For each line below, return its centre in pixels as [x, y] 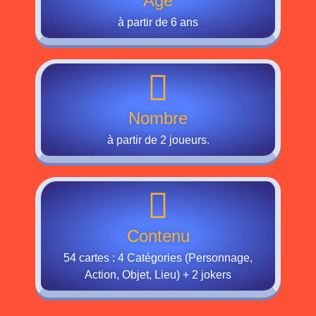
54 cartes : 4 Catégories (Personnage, [158, 258]
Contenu [158, 236]
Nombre [158, 118]
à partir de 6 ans [158, 22]
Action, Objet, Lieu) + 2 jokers [158, 275]
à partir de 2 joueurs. [158, 140]
